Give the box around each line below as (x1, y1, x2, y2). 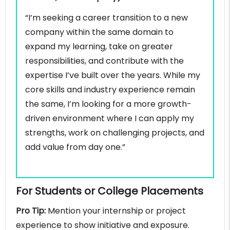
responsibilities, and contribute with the (25, 55, 184, 67)
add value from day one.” (25, 141, 125, 154)
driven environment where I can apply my (25, 112, 194, 125)
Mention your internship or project (46, 205, 186, 217)
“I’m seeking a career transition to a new (25, 12, 188, 24)
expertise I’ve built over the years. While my (25, 69, 200, 82)
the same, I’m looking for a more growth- (25, 98, 191, 110)
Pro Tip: (16, 205, 46, 217)
